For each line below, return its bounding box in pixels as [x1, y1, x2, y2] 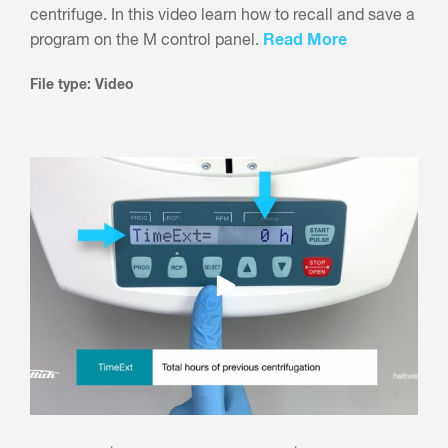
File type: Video [30, 77, 134, 92]
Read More [263, 31, 347, 48]
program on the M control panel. [30, 32, 263, 49]
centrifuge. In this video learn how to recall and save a [30, 7, 415, 24]
